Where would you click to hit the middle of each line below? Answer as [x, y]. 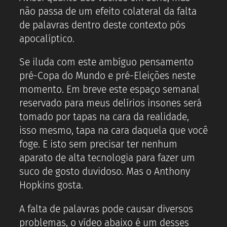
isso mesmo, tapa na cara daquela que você [113, 131]
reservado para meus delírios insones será [110, 103]
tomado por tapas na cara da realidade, [104, 117]
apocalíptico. [47, 39]
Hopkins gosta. [51, 185]
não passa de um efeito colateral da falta [108, 11]
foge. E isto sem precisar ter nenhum [98, 144]
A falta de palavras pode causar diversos [106, 209]
